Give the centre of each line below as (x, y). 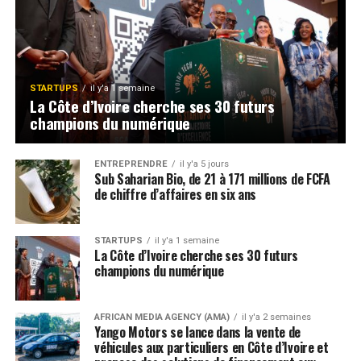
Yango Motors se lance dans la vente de (198, 332)
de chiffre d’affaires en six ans (176, 195)
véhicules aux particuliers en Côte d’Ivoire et (212, 348)
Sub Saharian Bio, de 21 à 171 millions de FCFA (212, 179)
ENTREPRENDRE (131, 164)
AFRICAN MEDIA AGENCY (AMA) (162, 317)
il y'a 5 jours (205, 164)
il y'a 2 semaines (277, 317)
